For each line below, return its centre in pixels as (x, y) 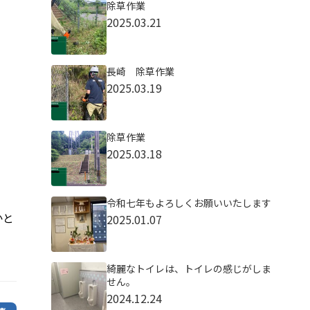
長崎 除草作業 (140, 71)
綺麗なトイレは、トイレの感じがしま (189, 268)
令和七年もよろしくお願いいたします (189, 203)
